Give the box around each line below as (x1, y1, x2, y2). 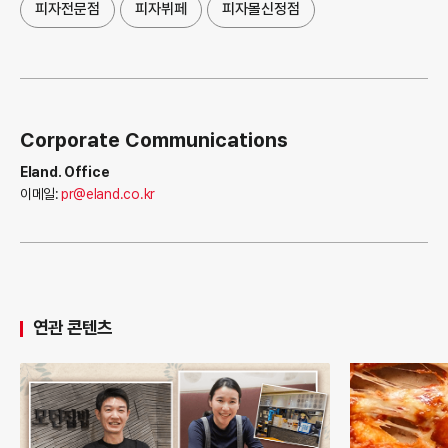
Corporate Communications (20, 127, 288, 152)
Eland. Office (20, 163, 110, 180)
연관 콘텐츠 (33, 316, 113, 338)
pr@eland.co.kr (60, 185, 155, 202)
